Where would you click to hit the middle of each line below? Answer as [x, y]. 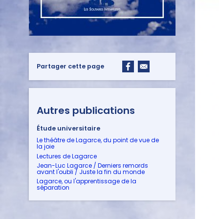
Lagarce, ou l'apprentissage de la [87, 181]
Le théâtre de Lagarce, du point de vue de [98, 140]
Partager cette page [70, 66]
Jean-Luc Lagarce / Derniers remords [92, 165]
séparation [53, 188]
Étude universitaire [68, 128]
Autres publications [86, 110]
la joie [45, 147]
